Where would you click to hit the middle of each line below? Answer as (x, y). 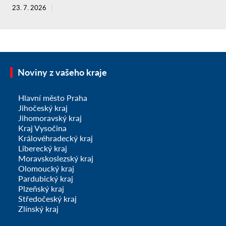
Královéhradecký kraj (55, 138)
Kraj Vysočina (42, 128)
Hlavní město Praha (53, 97)
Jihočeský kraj (43, 107)
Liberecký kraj (43, 148)
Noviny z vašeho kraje (62, 72)
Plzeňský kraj (41, 188)
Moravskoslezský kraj (56, 158)
